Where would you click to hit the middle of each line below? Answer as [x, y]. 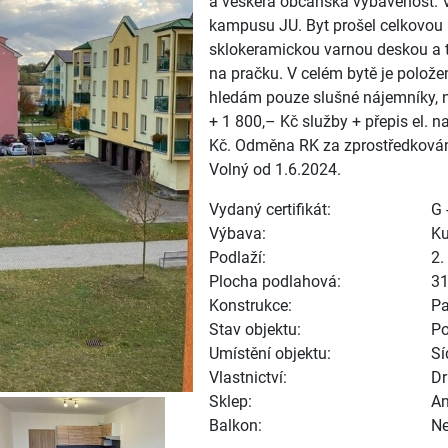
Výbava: [237, 234]
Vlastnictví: [248, 378]
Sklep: [230, 402]
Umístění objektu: [270, 354]
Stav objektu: [255, 330]
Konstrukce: [250, 306]
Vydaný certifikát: [270, 210]
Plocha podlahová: [275, 282]
